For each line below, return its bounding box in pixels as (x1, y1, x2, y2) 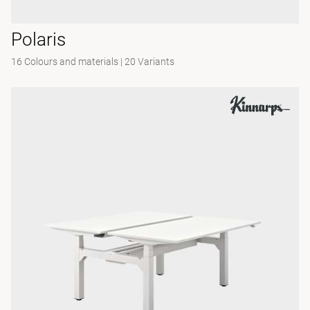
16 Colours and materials (11, 56, 118, 67)
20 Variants (125, 56, 174, 67)
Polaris (11, 29, 66, 50)
